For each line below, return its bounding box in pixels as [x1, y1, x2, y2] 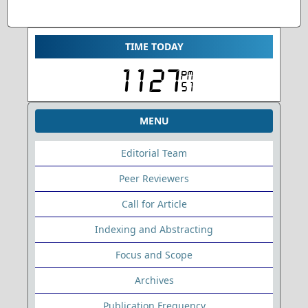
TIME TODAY [124, 40, 184, 54]
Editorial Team [121, 146, 187, 160]
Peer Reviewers [119, 172, 189, 186]
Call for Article [121, 197, 187, 211]
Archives [134, 274, 174, 287]
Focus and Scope [115, 248, 192, 262]
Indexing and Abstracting [95, 223, 213, 236]
